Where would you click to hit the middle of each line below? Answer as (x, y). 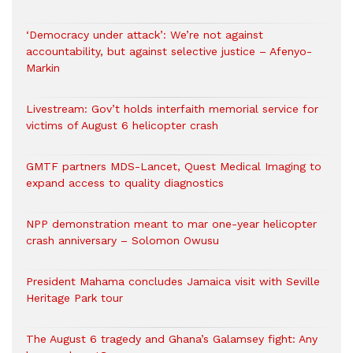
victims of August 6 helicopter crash (122, 126)
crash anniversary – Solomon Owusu (123, 241)
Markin (43, 68)
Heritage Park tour (74, 298)
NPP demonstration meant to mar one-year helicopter (171, 224)
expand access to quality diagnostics (125, 183)
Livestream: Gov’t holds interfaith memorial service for (172, 109)
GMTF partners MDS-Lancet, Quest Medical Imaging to (174, 167)
